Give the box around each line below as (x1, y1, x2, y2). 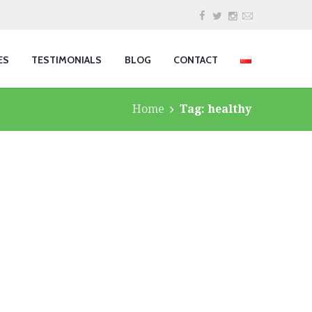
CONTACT (173, 54, 218, 66)
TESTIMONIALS (31, 54, 102, 66)
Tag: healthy (180, 102, 251, 116)
